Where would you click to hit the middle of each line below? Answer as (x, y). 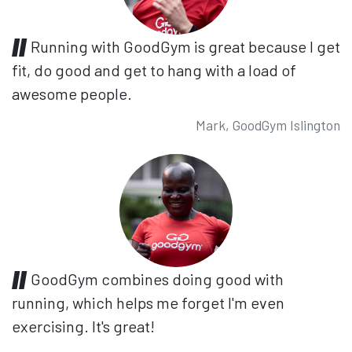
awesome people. (72, 93)
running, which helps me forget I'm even (148, 302)
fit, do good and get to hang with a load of (154, 70)
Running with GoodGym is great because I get (185, 46)
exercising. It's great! (83, 326)
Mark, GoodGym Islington (268, 125)
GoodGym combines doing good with (157, 279)
